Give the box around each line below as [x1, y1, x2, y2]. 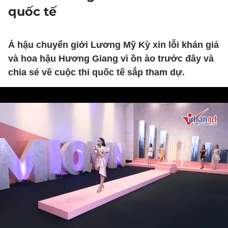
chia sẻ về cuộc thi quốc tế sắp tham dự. [8, 67, 185, 77]
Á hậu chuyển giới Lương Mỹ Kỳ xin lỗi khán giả [8, 40, 219, 50]
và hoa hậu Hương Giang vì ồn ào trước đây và [8, 53, 214, 64]
